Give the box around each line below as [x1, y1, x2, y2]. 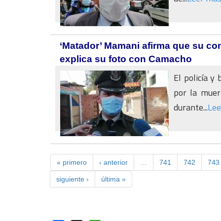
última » [101, 175, 126, 183]
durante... [174, 99, 208, 115]
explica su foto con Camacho [60, 54, 192, 64]
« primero [57, 158, 87, 166]
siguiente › [56, 175, 89, 183]
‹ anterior [99, 158, 128, 166]
